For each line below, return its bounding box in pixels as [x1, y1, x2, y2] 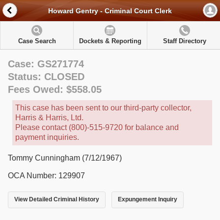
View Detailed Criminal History [14, 196, 99, 203]
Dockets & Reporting [79, 37, 141, 45]
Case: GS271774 [8, 58, 84, 69]
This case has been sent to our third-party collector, [15, 104, 192, 112]
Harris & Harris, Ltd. [15, 113, 83, 122]
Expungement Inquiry [117, 196, 177, 203]
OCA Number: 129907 [8, 171, 85, 180]
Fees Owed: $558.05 [8, 84, 102, 95]
